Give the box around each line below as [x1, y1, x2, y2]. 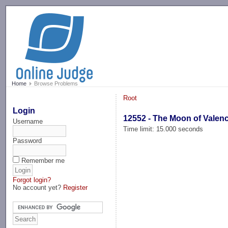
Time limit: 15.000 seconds [123, 125, 204, 133]
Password [13, 136, 42, 145]
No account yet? [13, 183, 64, 191]
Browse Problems [32, 80, 78, 87]
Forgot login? [13, 176, 51, 184]
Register [63, 183, 88, 191]
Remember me [21, 156, 65, 164]
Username [13, 117, 43, 125]
